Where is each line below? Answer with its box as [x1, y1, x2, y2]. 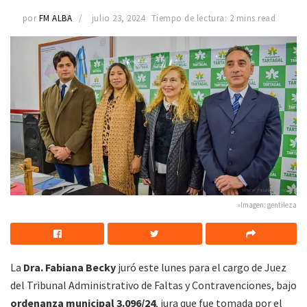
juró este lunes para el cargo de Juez [118, 260, 286, 275]
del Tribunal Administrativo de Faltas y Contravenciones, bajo [10, 278, 297, 293]
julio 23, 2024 [91, 12, 145, 25]
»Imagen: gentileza [238, 200, 297, 210]
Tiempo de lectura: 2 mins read [151, 12, 276, 25]
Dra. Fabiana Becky [23, 260, 118, 275]
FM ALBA [38, 12, 73, 25]
